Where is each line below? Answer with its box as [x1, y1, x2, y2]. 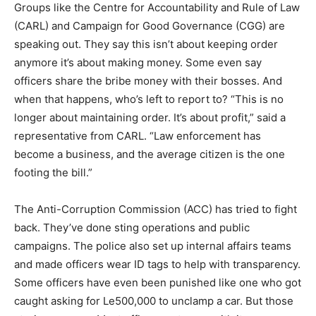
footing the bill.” [14, 166, 92, 179]
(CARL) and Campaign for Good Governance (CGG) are [14, 19, 285, 32]
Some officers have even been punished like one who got [14, 276, 301, 289]
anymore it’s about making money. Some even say [14, 56, 262, 69]
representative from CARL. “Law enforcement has [14, 129, 261, 142]
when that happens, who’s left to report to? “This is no [14, 92, 284, 106]
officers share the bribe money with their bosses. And [14, 74, 282, 87]
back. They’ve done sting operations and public [14, 221, 250, 234]
